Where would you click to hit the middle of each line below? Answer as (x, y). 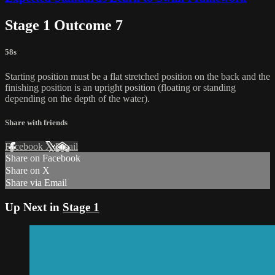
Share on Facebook (43, 158)
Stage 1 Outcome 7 (64, 25)
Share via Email (36, 183)
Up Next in (34, 207)
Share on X (28, 170)
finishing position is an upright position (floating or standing (120, 87)
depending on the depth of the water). (77, 98)
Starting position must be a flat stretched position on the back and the (137, 76)
